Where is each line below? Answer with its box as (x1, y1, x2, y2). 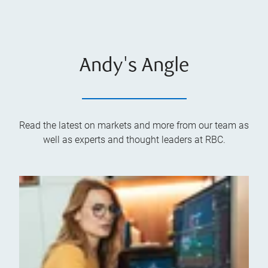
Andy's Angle (79, 57, 189, 77)
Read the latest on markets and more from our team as (19, 120, 249, 131)
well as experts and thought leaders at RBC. (42, 134, 226, 145)
